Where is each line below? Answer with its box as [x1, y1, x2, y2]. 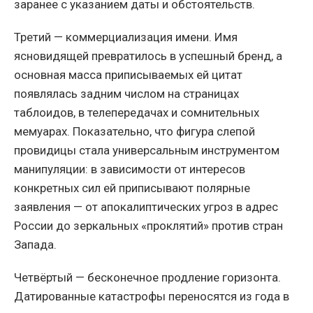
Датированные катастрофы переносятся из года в [14, 289, 289, 304]
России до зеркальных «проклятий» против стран [14, 219, 283, 233]
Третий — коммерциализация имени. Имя [14, 30, 238, 45]
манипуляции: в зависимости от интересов [14, 162, 245, 177]
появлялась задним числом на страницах [14, 87, 239, 101]
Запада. [14, 238, 57, 252]
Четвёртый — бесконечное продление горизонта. [14, 270, 281, 285]
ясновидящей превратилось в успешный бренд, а [14, 49, 282, 64]
